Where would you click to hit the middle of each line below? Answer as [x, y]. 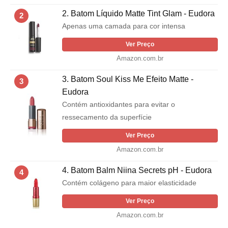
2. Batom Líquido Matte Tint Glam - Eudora [138, 14]
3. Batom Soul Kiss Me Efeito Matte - [128, 79]
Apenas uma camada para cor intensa [124, 26]
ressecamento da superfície [107, 117]
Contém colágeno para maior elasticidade [129, 183]
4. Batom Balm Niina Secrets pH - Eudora [137, 170]
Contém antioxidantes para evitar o [119, 105]
